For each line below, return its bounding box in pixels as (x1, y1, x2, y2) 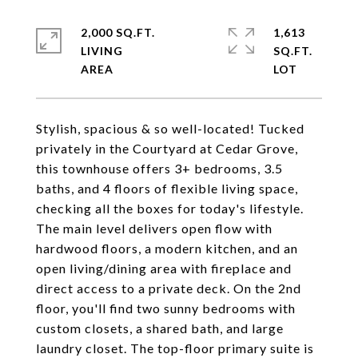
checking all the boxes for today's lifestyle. (36, 201, 304, 216)
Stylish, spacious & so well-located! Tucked (36, 121, 304, 136)
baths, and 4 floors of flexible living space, (36, 181, 298, 196)
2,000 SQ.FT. (81, 26, 155, 39)
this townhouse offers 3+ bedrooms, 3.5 (36, 161, 283, 176)
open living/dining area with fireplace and (36, 261, 292, 276)
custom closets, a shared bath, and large (36, 320, 284, 336)
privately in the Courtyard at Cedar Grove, (36, 141, 298, 156)
